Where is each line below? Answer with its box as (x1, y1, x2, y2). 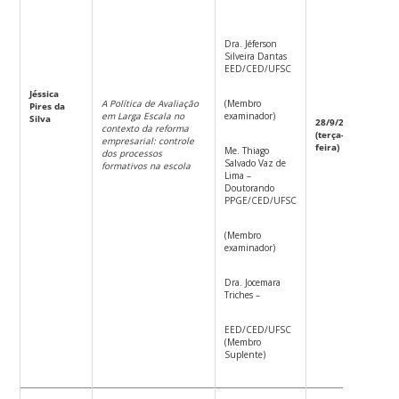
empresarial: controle (102, 134, 195, 147)
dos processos (102, 146, 163, 159)
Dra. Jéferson (224, 37, 278, 50)
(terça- (315, 127, 345, 141)
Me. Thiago (224, 143, 270, 157)
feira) (315, 140, 340, 153)
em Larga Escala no (102, 109, 185, 122)
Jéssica (29, 86, 60, 100)
